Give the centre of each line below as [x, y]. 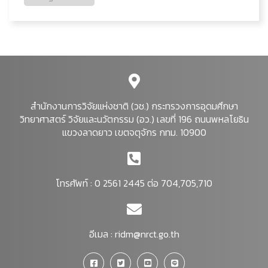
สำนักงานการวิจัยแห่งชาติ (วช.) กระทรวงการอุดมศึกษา [134, 106]
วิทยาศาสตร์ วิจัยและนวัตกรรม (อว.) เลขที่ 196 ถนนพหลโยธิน [134, 119]
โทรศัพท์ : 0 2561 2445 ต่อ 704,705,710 [134, 183]
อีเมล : [102, 234]
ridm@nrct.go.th [147, 234]
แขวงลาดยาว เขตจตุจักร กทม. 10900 [134, 132]
